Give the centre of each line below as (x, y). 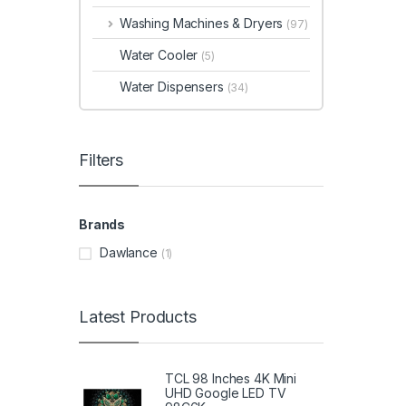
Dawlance (129, 252)
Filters (101, 159)
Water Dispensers (174, 87)
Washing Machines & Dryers (203, 23)
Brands (102, 224)
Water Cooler (161, 54)
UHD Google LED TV (226, 393)
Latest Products (138, 316)
